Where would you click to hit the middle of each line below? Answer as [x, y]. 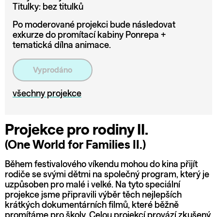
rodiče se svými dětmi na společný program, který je [107, 175]
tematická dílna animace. [62, 45]
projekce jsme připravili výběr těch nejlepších [93, 195]
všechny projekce [47, 94]
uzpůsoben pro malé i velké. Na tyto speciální [93, 185]
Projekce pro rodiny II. [77, 131]
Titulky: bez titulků [48, 7]
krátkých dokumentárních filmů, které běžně [92, 206]
